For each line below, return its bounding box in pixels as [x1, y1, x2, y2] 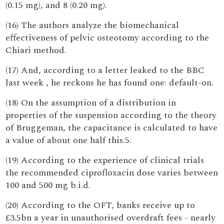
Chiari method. [5, 43, 67, 57]
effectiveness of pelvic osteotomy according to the [5, 31, 209, 44]
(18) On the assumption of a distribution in [5, 96, 176, 109]
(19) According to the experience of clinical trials [5, 153, 204, 167]
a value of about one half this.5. [5, 133, 132, 147]
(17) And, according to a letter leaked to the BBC [5, 63, 205, 77]
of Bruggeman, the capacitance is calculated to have [5, 121, 218, 134]
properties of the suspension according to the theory [5, 108, 217, 122]
